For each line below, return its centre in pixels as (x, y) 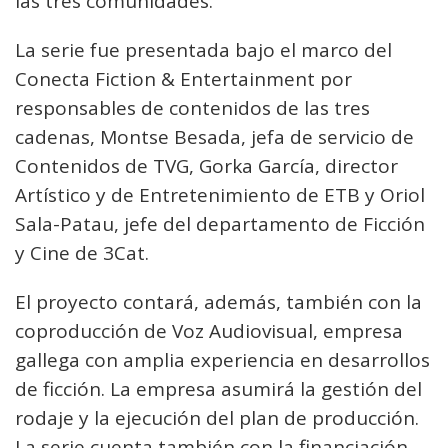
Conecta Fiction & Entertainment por (183, 79)
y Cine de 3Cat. (82, 253)
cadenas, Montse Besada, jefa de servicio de (214, 137)
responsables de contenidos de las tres (192, 108)
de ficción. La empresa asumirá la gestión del (218, 389)
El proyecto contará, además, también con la (218, 302)
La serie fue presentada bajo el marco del (203, 50)
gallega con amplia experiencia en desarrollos (222, 360)
